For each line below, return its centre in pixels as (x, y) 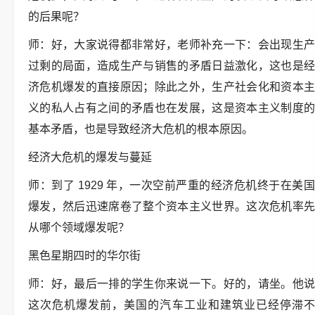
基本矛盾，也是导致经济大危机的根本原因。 (141, 129)
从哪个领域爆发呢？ (79, 227)
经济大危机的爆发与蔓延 (90, 157)
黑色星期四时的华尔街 (84, 256)
